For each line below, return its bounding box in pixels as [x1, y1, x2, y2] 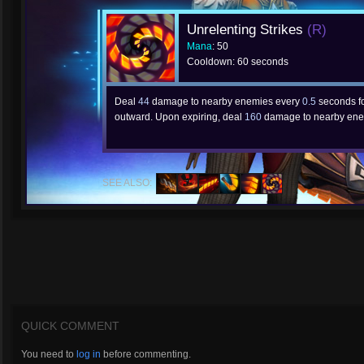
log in [76, 349, 101, 360]
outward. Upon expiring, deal [115, 111, 245, 123]
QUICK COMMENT [21, 319, 119, 332]
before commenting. [101, 349, 191, 360]
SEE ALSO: [102, 177, 152, 188]
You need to [21, 349, 76, 360]
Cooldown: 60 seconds [187, 56, 288, 67]
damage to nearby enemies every [149, 96, 302, 107]
